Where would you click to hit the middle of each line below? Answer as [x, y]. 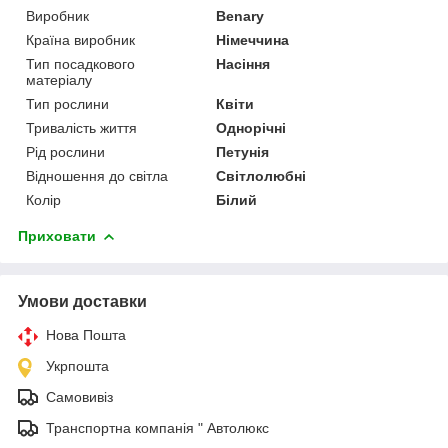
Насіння [243, 63]
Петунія [243, 151]
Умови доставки [82, 301]
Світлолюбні [261, 175]
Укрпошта [77, 365]
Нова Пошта [86, 334]
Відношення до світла [97, 175]
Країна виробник [80, 39]
